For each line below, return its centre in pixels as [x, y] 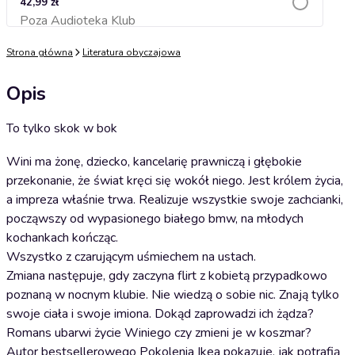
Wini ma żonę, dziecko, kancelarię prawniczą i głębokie [154, 162]
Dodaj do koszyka [165, 25]
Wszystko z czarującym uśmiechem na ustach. [131, 257]
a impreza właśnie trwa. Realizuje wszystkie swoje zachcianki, [175, 200]
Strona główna [40, 52]
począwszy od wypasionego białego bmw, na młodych [155, 219]
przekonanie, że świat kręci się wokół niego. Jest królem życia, [175, 181]
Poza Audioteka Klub [78, 21]
